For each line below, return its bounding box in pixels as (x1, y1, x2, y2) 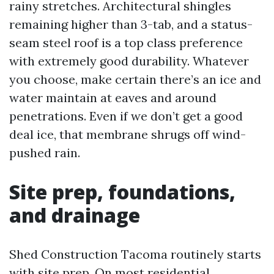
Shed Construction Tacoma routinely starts (9, 246, 261, 262)
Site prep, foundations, (9, 178, 235, 205)
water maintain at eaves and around (9, 89, 217, 105)
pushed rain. (9, 144, 80, 160)
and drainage (9, 201, 140, 228)
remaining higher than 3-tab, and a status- (9, 16, 253, 32)
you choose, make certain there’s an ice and (9, 71, 261, 87)
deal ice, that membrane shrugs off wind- (9, 126, 246, 142)
